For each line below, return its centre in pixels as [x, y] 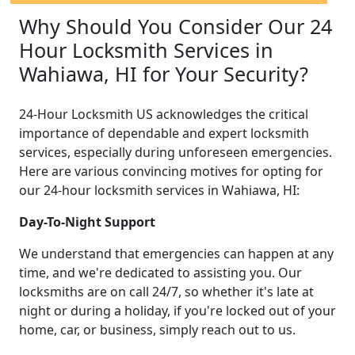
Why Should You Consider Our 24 [176, 26]
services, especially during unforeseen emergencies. [176, 152]
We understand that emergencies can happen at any [176, 253]
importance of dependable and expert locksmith [164, 133]
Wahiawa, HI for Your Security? [164, 73]
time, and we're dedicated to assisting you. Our [160, 272]
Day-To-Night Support [87, 221]
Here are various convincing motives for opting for [171, 171]
